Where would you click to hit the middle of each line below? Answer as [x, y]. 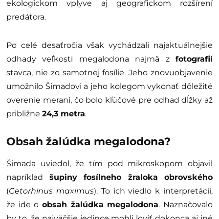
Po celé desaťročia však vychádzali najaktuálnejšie [109, 45]
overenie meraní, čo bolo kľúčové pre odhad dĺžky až [109, 100]
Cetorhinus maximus [51, 191]
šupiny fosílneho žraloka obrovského [131, 177]
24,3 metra [64, 114]
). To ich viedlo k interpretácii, [153, 191]
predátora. [26, 17]
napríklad [28, 177]
